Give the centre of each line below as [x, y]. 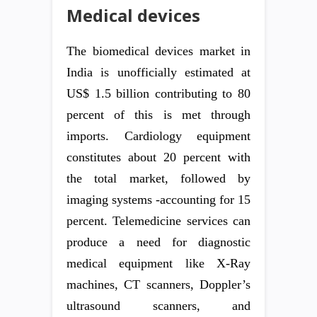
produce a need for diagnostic [158, 242]
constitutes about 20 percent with [158, 157]
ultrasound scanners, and [158, 306]
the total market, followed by [158, 178]
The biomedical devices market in [158, 51]
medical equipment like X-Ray [158, 263]
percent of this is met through [158, 115]
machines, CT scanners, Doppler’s [158, 284]
